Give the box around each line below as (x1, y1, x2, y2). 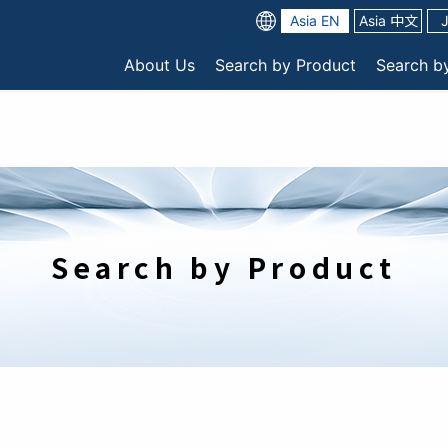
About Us (124, 54, 195, 75)
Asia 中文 (358, 11, 418, 29)
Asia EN (290, 11, 340, 29)
